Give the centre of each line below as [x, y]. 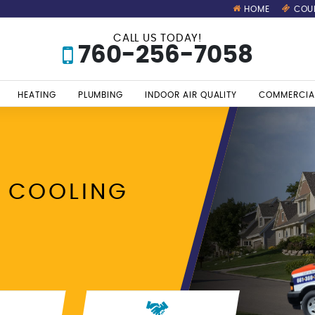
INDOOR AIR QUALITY [191, 95]
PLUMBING [101, 95]
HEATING [37, 95]
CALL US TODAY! [157, 38]
